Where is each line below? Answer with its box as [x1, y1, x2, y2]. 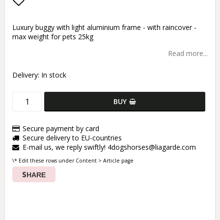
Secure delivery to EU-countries [23, 133, 122, 143]
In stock [41, 70, 66, 80]
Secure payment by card [23, 124, 99, 134]
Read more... [168, 49, 208, 58]
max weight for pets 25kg [12, 32, 93, 42]
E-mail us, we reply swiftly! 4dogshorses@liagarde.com [23, 142, 196, 152]
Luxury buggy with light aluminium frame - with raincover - [12, 23, 196, 32]
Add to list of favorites [12, 11, 141, 29]
